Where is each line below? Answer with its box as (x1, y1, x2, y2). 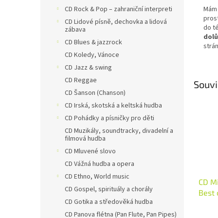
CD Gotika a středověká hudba (65, 197, 153, 207)
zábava (65, 25, 86, 35)
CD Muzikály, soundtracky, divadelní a (65, 126, 173, 136)
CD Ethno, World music (65, 172, 129, 182)
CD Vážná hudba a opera (65, 159, 134, 169)
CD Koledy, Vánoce (65, 50, 119, 60)
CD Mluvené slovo (65, 146, 116, 156)
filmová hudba (65, 134, 106, 144)
